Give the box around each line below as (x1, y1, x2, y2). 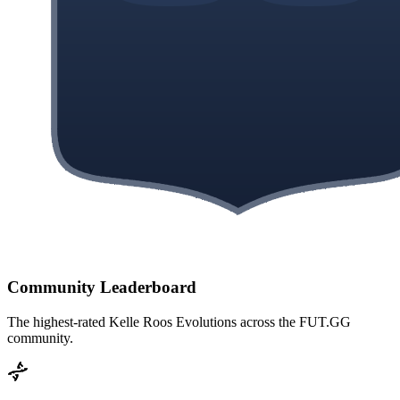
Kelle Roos (109, 314, 172, 330)
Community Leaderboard (7, 278, 196, 297)
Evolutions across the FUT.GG (172, 314, 351, 330)
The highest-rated (7, 314, 109, 330)
